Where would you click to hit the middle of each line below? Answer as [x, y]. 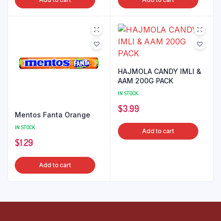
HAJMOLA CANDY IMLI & [160, 72]
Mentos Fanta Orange [53, 114]
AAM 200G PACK [146, 81]
